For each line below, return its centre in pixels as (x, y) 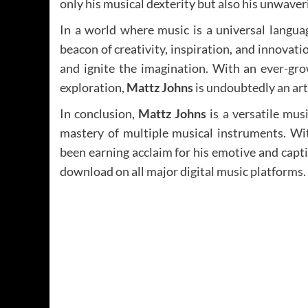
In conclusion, (98, 113)
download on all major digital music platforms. (183, 171)
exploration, (93, 87)
